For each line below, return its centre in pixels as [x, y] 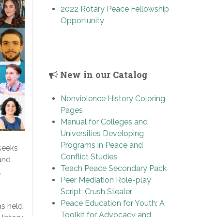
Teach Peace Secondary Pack [114, 168]
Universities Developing [102, 133]
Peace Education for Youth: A [113, 203]
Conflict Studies [89, 156]
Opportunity [82, 20]
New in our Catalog [103, 74]
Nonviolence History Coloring [113, 98]
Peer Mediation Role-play [106, 180]
